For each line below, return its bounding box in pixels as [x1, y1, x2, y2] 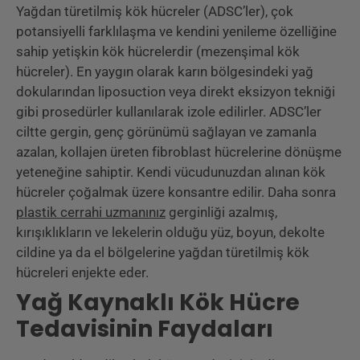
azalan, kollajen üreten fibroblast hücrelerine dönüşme [16, 143, 342, 160]
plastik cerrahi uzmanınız [16, 203, 166, 220]
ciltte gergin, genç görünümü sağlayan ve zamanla [16, 123, 317, 140]
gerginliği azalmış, [166, 203, 277, 220]
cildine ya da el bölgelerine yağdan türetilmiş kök [16, 243, 309, 260]
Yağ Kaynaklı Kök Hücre [16, 286, 300, 318]
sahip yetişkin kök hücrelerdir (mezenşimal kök [16, 43, 300, 59]
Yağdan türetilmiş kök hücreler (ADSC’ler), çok [16, 2, 293, 19]
